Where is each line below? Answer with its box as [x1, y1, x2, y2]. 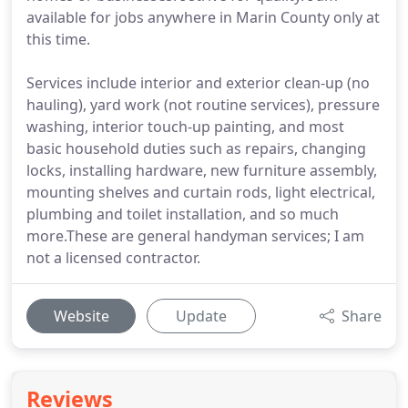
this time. [26, 29, 90, 49]
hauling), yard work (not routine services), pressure [26, 95, 380, 115]
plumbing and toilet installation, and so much [26, 204, 339, 224]
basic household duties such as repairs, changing [26, 138, 366, 158]
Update [176, 306, 227, 326]
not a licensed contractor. [26, 248, 200, 268]
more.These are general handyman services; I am [26, 226, 364, 246]
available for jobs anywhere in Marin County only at [26, 7, 380, 27]
